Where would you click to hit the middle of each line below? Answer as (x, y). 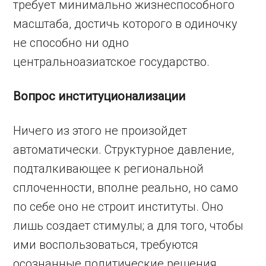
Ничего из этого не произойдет (100, 131)
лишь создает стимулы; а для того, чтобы (129, 226)
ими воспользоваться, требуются (106, 245)
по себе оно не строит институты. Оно (118, 207)
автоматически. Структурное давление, (124, 150)
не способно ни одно (71, 43)
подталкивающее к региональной (109, 169)
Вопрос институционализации (99, 96)
